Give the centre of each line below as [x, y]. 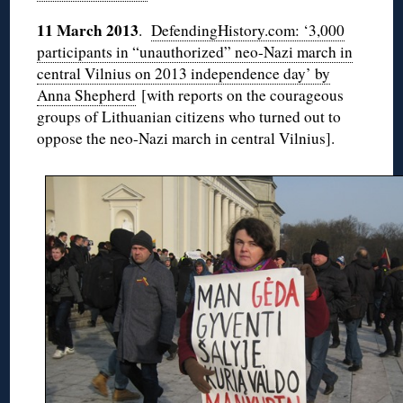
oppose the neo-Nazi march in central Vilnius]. [186, 139]
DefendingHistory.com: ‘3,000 [248, 31]
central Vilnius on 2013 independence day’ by [184, 74]
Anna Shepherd [87, 95]
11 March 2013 [88, 31]
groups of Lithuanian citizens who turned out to [189, 117]
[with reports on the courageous [240, 95]
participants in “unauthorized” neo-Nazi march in [195, 52]
